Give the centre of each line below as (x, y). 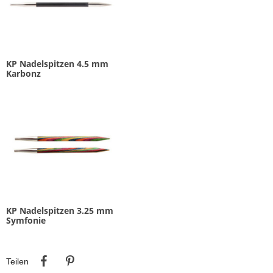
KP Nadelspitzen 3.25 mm (60, 211)
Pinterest (99, 254)
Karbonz (23, 73)
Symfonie (26, 221)
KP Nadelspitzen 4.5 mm (57, 63)
